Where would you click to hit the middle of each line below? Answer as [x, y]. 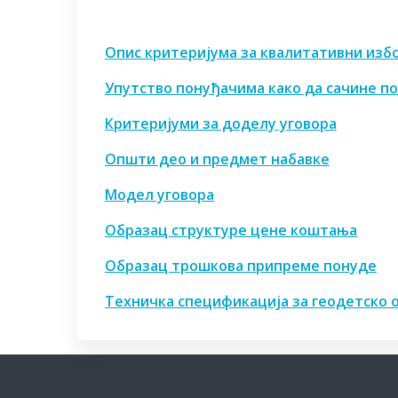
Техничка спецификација [197, 301]
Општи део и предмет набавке [217, 159]
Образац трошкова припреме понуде [241, 266]
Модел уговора [159, 195]
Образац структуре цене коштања [231, 230]
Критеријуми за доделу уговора [221, 123]
